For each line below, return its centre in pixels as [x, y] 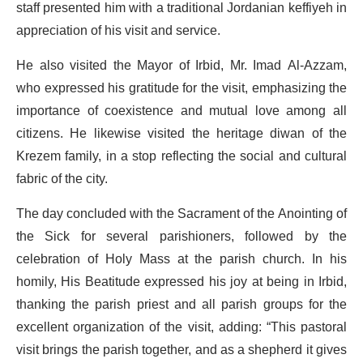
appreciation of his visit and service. [118, 30]
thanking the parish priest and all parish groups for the [181, 304]
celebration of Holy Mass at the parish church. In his [181, 259]
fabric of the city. [62, 179]
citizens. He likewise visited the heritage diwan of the [181, 133]
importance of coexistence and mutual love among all [181, 111]
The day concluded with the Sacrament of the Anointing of [181, 214]
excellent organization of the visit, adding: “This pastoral [181, 327]
